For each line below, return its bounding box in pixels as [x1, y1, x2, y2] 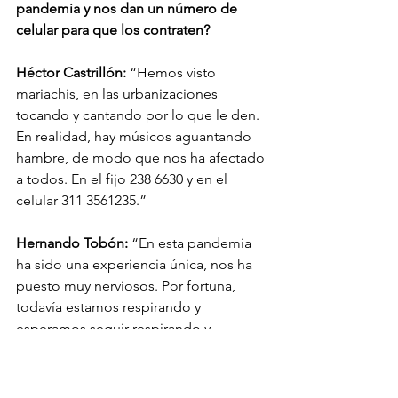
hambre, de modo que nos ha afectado [16, 148, 268, 166]
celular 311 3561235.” [16, 191, 147, 209]
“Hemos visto [126, 63, 219, 81]
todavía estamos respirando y [16, 298, 204, 315]
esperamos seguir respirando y [16, 319, 214, 337]
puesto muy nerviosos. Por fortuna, [16, 276, 239, 294]
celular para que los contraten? [16, 20, 210, 38]
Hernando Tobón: [16, 234, 128, 251]
